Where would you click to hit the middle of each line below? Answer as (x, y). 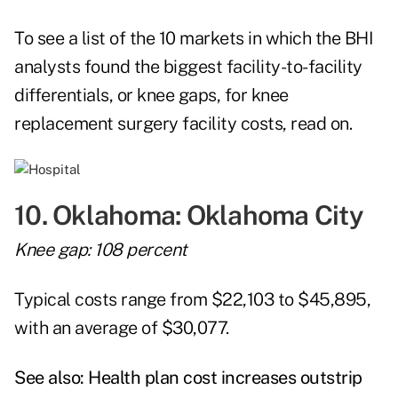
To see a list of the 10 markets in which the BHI (194, 39)
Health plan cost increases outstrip (225, 378)
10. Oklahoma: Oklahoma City (189, 215)
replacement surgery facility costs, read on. (185, 124)
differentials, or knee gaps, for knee (151, 96)
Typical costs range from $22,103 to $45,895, (192, 300)
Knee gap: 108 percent (101, 250)
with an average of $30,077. (122, 328)
